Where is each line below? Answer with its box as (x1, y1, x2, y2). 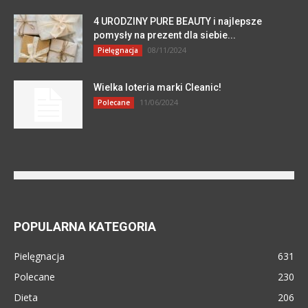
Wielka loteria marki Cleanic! (93, 81, 221, 93)
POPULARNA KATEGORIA (14, 219, 156, 234)
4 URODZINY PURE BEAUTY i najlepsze (93, 15, 262, 27)
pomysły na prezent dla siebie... (93, 29, 236, 41)
